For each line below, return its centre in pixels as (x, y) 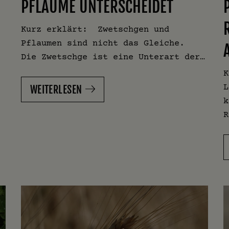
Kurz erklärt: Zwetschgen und (95, 29)
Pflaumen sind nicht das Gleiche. (105, 43)
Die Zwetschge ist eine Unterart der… (113, 57)
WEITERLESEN (56, 90)
